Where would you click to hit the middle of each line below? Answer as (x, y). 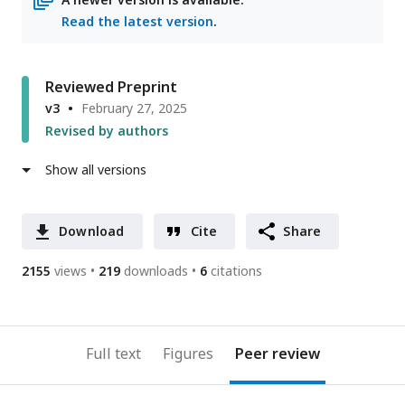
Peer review (277, 354)
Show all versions (96, 170)
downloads (156, 271)
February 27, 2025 (134, 108)
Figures (188, 354)
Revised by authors (107, 131)
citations (236, 271)
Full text (113, 354)
